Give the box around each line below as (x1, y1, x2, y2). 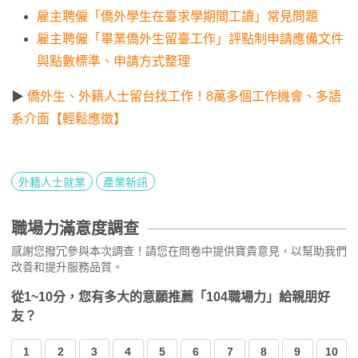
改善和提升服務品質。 (11, 261, 123, 274)
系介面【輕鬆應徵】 (11, 112, 126, 126)
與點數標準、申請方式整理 (37, 54, 190, 69)
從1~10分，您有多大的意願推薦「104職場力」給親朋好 (11, 290, 330, 304)
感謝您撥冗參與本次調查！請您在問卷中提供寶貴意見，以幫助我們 (11, 245, 347, 258)
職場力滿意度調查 (11, 220, 139, 238)
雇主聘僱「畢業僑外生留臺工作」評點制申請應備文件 (37, 32, 344, 46)
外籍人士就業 (18, 176, 86, 189)
